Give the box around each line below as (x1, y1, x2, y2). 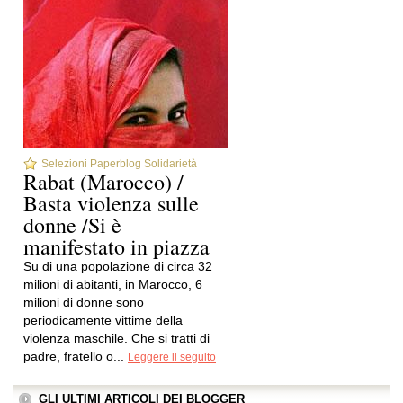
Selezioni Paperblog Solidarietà (41, 157, 197, 170)
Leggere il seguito (128, 351, 216, 363)
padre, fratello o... (23, 349, 128, 363)
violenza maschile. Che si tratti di (23, 331, 210, 345)
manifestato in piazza (23, 232, 210, 261)
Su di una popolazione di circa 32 (23, 259, 212, 273)
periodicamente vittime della (23, 313, 183, 327)
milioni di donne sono (23, 295, 144, 309)
